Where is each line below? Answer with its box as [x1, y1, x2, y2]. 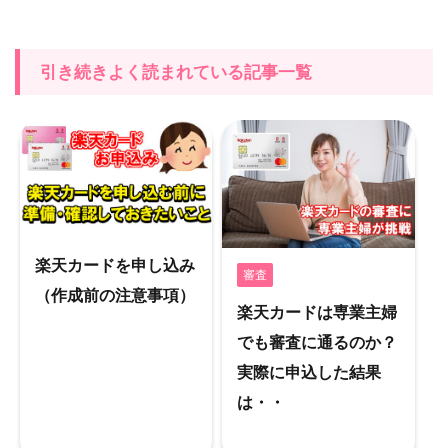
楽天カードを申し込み [35, 255, 195, 276]
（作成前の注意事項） [35, 285, 195, 306]
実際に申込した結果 [237, 362, 382, 382]
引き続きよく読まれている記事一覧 [40, 61, 312, 82]
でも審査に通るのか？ [237, 332, 398, 352]
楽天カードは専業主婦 [237, 302, 398, 322]
